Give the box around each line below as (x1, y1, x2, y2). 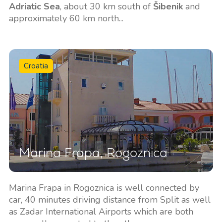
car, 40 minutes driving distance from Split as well (8, 193, 211, 206)
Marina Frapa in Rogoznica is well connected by (8, 181, 199, 194)
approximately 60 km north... (8, 12, 123, 25)
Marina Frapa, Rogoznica (18, 144, 167, 161)
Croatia (23, 61, 48, 71)
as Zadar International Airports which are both (8, 205, 193, 218)
